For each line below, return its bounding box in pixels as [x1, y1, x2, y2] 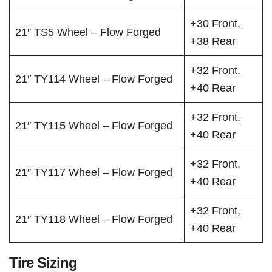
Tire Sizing [9, 254, 77, 271]
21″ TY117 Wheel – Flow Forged [15, 165, 173, 178]
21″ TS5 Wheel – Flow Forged [15, 25, 161, 38]
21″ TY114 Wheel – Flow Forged [15, 72, 173, 85]
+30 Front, [190, 16, 241, 30]
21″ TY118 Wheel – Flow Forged [15, 212, 173, 225]
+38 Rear [190, 34, 236, 47]
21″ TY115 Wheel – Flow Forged [15, 118, 173, 132]
